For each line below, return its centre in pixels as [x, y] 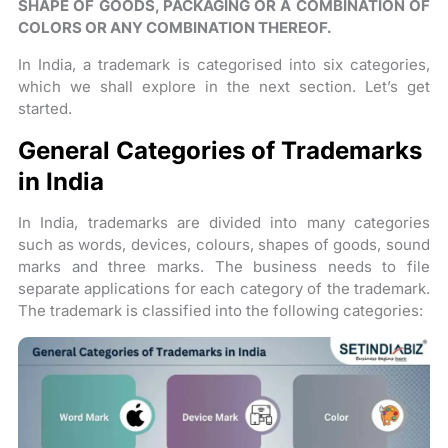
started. [45, 108]
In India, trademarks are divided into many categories [224, 222]
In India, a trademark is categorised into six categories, [224, 64]
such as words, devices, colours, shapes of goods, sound [224, 244]
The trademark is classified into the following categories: [221, 310]
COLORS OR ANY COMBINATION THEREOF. [175, 27]
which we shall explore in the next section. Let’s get [224, 86]
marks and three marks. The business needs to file [224, 266]
